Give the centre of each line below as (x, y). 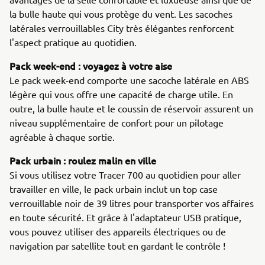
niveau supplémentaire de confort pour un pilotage (117, 122)
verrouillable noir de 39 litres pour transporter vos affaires (132, 203)
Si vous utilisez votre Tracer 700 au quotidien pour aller (125, 174)
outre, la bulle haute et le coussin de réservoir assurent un (131, 108)
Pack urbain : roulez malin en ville (83, 160)
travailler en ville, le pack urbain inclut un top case (114, 189)
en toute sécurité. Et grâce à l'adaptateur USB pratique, (125, 217)
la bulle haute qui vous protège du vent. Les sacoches (121, 14)
